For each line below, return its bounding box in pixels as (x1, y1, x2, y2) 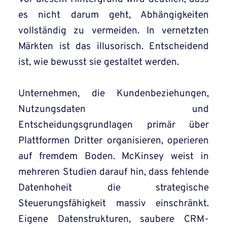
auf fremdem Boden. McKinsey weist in (18, 150, 209, 163)
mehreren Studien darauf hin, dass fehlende (18, 166, 209, 179)
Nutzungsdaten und (18, 103, 209, 116)
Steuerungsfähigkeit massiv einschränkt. (18, 198, 209, 210)
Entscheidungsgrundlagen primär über (18, 119, 209, 132)
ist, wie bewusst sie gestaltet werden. (18, 56, 179, 69)
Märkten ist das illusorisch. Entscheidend (18, 41, 209, 53)
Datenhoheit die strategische (18, 182, 209, 195)
